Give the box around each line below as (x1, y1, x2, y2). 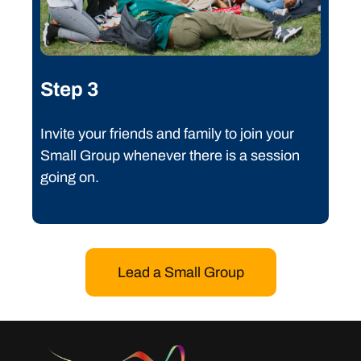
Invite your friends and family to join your (40, 125, 294, 142)
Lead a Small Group (117, 264, 244, 281)
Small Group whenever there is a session (40, 147, 300, 164)
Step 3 (40, 78, 98, 100)
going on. (40, 168, 99, 185)
